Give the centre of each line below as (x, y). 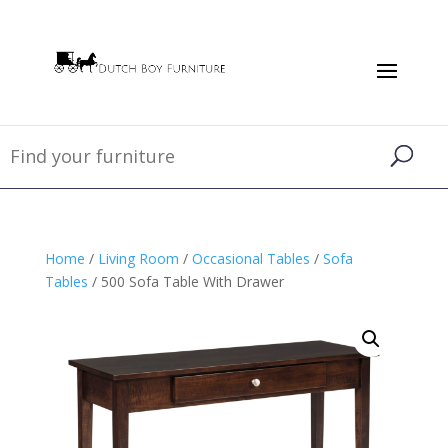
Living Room (138, 258)
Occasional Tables (250, 258)
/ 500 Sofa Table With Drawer (185, 281)
